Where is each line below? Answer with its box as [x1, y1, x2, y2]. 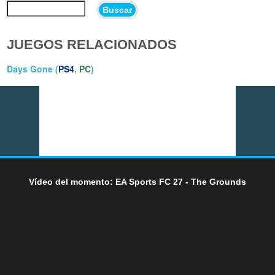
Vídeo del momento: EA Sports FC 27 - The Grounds [29, 176, 246, 187]
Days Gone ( [7, 63, 59, 76]
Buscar [103, 4, 133, 15]
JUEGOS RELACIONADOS [7, 37, 177, 53]
